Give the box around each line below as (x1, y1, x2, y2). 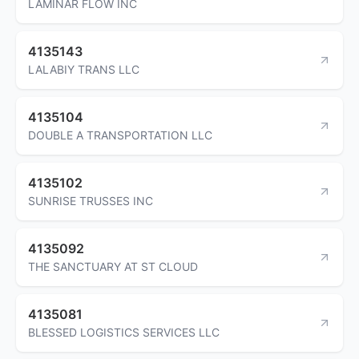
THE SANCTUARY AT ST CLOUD (28, 259, 198, 273)
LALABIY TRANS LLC (28, 62, 139, 76)
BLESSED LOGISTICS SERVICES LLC (28, 325, 220, 339)
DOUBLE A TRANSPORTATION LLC (28, 127, 212, 142)
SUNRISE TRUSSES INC (28, 193, 153, 208)
